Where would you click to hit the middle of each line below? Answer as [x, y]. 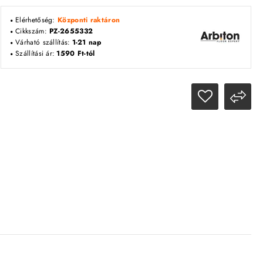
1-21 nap [86, 42]
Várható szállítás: [43, 42]
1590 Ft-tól [76, 53]
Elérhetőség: [37, 20]
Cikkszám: [33, 31]
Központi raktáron [89, 20]
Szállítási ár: [35, 53]
